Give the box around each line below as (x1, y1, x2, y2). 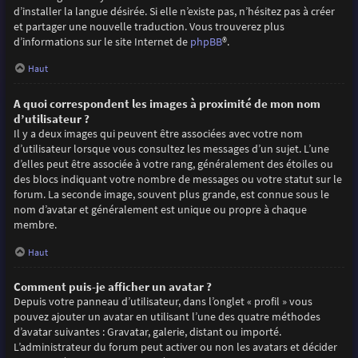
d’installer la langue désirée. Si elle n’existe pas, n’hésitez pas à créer (13, 3, 335, 18)
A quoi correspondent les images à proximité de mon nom (13, 95, 320, 111)
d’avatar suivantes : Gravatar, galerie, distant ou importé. (13, 324, 281, 340)
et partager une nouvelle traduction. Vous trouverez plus (13, 18, 284, 34)
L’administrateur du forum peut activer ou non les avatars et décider (13, 340, 337, 355)
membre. (13, 217, 57, 232)
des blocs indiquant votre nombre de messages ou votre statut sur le (13, 171, 342, 186)
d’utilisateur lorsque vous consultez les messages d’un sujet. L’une (13, 141, 329, 156)
